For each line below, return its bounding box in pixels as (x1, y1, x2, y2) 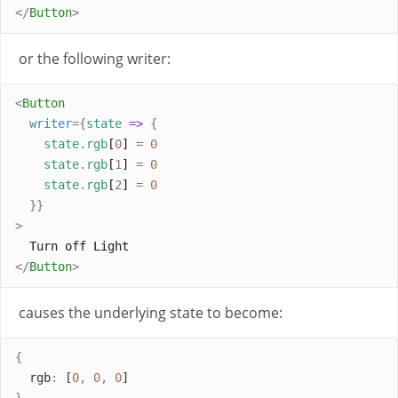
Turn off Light (15, 239, 129, 254)
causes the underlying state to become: (19, 302, 283, 322)
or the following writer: (19, 48, 171, 68)
